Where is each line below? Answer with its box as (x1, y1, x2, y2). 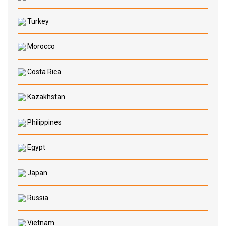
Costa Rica (26, 68, 61, 76)
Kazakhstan (26, 93, 65, 101)
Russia (26, 194, 48, 202)
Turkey (26, 17, 49, 25)
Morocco (26, 42, 55, 50)
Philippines (26, 118, 62, 126)
